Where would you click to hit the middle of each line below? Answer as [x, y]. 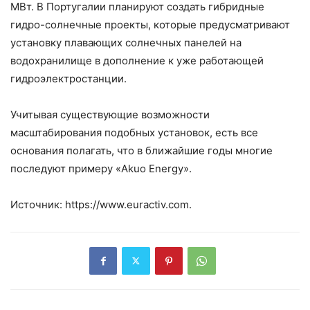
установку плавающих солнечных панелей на [126, 42]
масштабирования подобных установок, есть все [134, 132]
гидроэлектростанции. [69, 78]
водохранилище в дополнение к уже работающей [137, 60]
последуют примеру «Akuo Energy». [101, 168]
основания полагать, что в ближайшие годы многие [142, 150]
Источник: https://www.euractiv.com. [101, 204]
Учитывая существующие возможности [110, 114]
